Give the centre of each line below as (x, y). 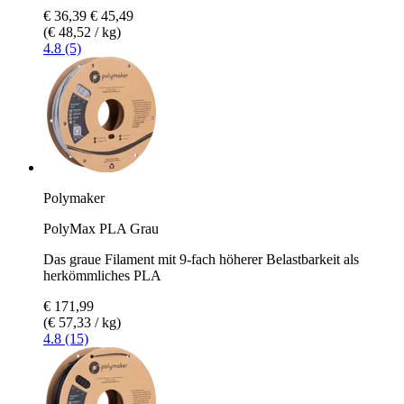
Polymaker (74, 197)
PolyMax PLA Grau (101, 228)
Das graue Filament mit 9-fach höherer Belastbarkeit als (201, 259)
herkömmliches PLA (102, 275)
